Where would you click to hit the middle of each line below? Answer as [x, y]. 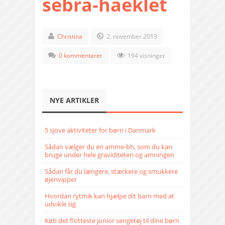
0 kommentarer [81, 56]
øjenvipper [61, 180]
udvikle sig [60, 204]
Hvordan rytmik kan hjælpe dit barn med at [109, 196]
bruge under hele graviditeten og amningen [109, 155]
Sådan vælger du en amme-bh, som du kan [108, 147]
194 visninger [146, 56]
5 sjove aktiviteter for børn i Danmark [100, 130]
